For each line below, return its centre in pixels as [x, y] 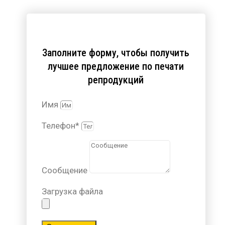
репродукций [116, 80]
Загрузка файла [72, 191]
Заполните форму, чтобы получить [116, 52]
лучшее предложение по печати [116, 66]
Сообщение [65, 170]
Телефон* [61, 125]
